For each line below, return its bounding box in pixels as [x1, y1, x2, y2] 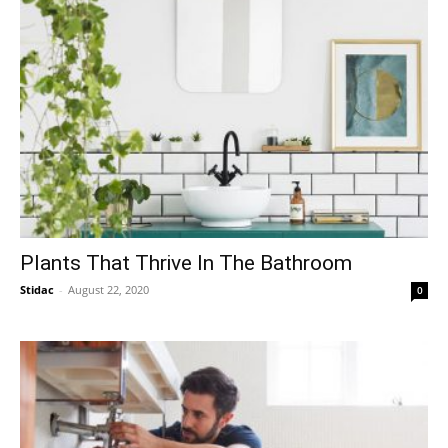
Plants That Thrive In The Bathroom [20, 250, 352, 275]
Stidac [20, 281, 54, 297]
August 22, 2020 [68, 281, 149, 297]
